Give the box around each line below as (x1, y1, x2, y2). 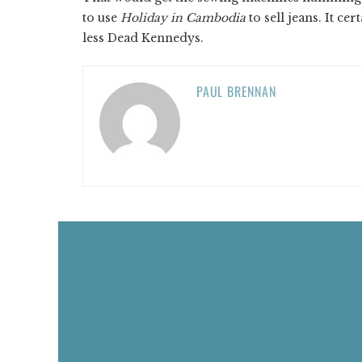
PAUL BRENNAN (196, 81, 276, 101)
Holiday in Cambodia (120, 10, 246, 25)
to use (82, 10, 120, 25)
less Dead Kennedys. (82, 30, 204, 45)
